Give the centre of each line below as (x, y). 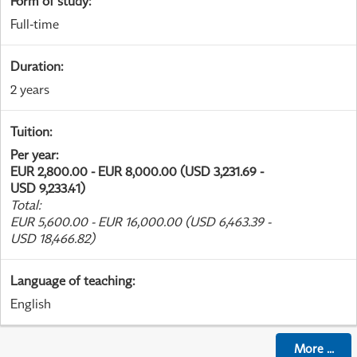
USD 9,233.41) (48, 188)
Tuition (30, 132)
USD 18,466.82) (53, 239)
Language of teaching (71, 281)
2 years (30, 90)
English (31, 304)
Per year (33, 155)
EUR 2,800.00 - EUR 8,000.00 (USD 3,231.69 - (137, 172)
